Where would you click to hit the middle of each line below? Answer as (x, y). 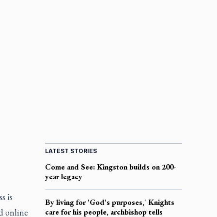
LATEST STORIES (71, 151)
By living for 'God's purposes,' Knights (109, 202)
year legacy (63, 176)
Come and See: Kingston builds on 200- (110, 167)
